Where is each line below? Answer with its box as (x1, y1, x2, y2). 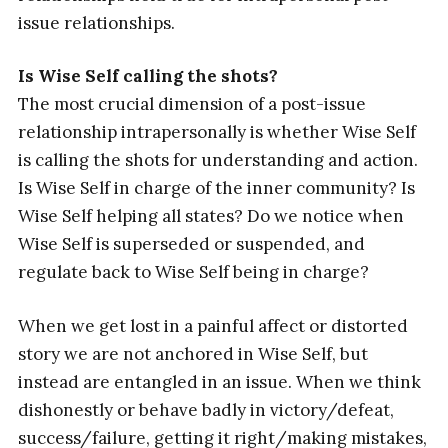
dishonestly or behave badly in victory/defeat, (17, 398, 394, 421)
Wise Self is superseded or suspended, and (17, 233, 365, 256)
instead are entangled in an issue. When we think (17, 370, 421, 393)
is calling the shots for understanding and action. (17, 149, 418, 172)
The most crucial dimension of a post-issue (17, 93, 366, 116)
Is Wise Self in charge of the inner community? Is (17, 177, 415, 200)
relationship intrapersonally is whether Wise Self (17, 121, 416, 144)
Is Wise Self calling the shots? (17, 65, 278, 88)
